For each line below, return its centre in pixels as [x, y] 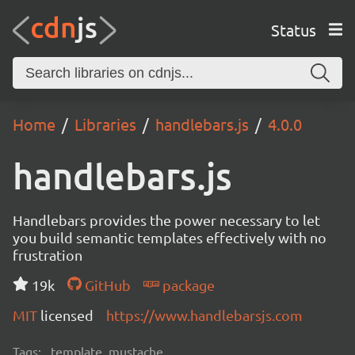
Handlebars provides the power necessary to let [166, 220]
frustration [48, 255]
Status [293, 29]
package [187, 285]
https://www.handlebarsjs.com [204, 315]
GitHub [106, 285]
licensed [67, 315]
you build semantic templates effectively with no [170, 237]
